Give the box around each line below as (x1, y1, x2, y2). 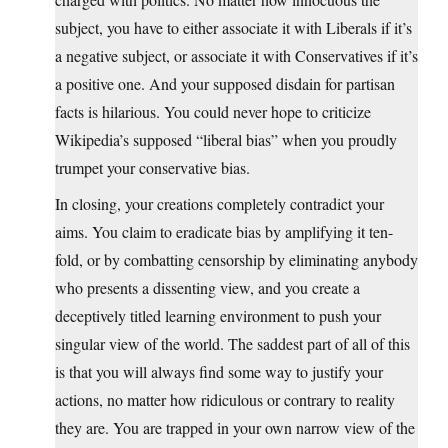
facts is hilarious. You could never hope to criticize (55, 101, 371, 123)
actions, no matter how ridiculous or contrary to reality (55, 389, 395, 411)
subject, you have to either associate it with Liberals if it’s (55, 17, 412, 39)
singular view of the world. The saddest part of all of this (55, 333, 410, 355)
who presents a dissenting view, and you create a (55, 277, 360, 299)
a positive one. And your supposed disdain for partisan (55, 73, 395, 95)
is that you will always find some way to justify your (55, 361, 383, 383)
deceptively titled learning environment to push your (55, 305, 381, 327)
